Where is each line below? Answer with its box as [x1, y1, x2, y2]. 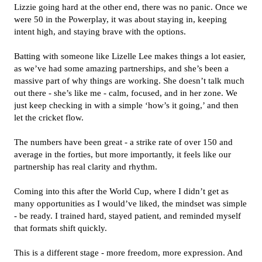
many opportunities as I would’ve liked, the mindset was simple [14, 199, 247, 208]
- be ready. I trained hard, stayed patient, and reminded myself [14, 211, 241, 220]
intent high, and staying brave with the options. [14, 27, 186, 36]
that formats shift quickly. [14, 223, 107, 233]
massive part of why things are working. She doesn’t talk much [14, 76, 244, 85]
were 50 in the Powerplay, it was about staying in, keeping [14, 15, 227, 24]
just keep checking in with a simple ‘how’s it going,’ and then [14, 101, 239, 110]
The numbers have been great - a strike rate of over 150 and [14, 137, 233, 147]
